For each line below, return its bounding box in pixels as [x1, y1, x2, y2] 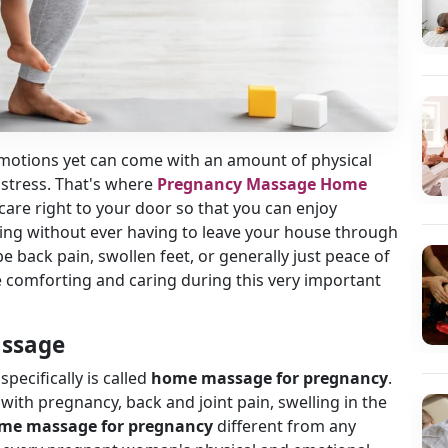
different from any [213, 415, 356, 437]
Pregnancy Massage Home [157, 173, 367, 195]
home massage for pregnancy [147, 367, 388, 389]
